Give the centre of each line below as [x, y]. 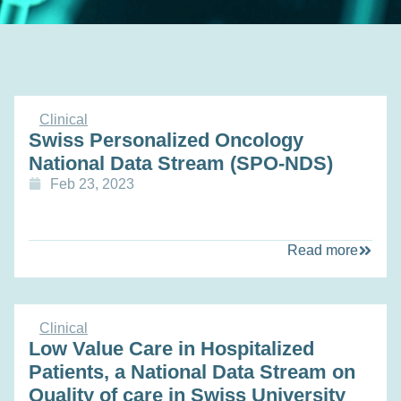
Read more [323, 250]
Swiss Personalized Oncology [166, 140]
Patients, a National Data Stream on [192, 371]
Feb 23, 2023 [92, 183]
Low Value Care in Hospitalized [171, 348]
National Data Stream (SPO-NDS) [181, 163]
